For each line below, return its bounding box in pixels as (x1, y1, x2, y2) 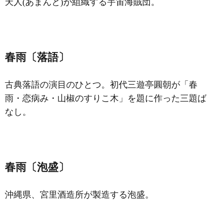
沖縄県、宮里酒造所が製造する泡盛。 (5, 190, 154, 200)
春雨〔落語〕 (5, 51, 69, 63)
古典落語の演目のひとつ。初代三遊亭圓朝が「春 (5, 80, 198, 90)
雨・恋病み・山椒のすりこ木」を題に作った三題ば (5, 93, 206, 103)
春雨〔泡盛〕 (5, 161, 69, 173)
